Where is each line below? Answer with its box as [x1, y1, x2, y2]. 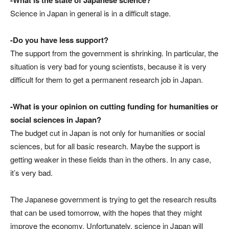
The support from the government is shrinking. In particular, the [10, 47, 218, 58]
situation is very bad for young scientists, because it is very [10, 60, 207, 72]
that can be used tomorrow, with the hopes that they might [10, 207, 202, 218]
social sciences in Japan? [10, 113, 101, 125]
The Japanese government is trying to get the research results [10, 193, 217, 204]
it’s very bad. [10, 167, 53, 178]
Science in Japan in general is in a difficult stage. [10, 7, 171, 18]
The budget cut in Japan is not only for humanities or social [10, 127, 205, 138]
